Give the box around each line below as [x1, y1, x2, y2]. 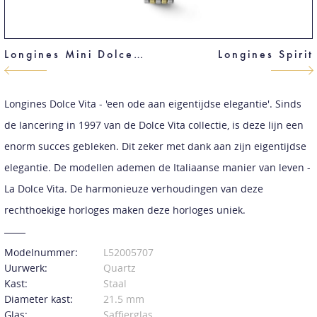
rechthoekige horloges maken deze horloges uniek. [4, 202, 246, 217]
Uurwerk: [4, 260, 47, 275]
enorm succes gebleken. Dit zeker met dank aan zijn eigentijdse [4, 139, 306, 153]
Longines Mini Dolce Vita [133, 47, 143, 61]
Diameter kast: [4, 292, 73, 306]
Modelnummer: [4, 245, 78, 259]
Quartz [103, 260, 136, 275]
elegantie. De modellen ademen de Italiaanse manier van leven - [4, 160, 311, 174]
